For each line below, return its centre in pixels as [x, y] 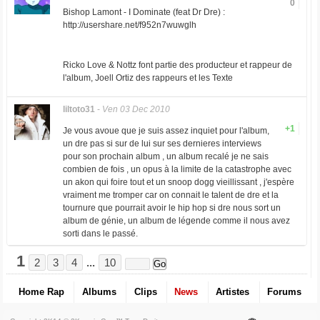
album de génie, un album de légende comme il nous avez [176, 221]
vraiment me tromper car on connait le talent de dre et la [170, 195]
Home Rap [42, 292]
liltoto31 [79, 110]
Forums [284, 292]
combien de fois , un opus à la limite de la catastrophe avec [177, 170]
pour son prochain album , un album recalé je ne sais [165, 157]
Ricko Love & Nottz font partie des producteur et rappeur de [177, 65]
